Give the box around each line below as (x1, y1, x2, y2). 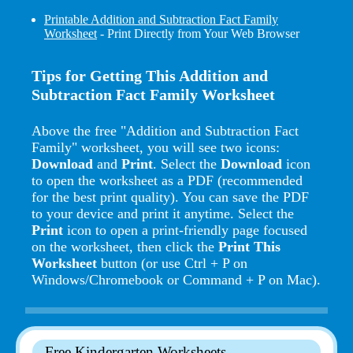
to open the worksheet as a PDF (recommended (32, 172, 303, 188)
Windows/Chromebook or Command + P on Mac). (32, 271, 321, 288)
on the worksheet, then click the (32, 238, 218, 255)
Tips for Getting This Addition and (32, 66, 268, 84)
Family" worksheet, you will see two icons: (32, 139, 280, 155)
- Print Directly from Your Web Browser (97, 26, 299, 40)
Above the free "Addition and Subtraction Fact (32, 122, 299, 139)
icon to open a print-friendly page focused (63, 221, 307, 238)
